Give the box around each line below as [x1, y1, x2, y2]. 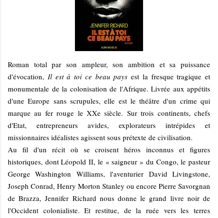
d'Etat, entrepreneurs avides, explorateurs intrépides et [8, 120, 210, 130]
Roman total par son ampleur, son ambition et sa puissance [8, 59, 210, 69]
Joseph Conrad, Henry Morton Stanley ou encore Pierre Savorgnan [8, 181, 210, 191]
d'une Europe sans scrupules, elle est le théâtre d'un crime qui [8, 95, 210, 106]
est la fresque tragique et [127, 71, 210, 81]
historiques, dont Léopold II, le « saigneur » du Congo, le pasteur [8, 156, 210, 166]
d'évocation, [8, 71, 48, 81]
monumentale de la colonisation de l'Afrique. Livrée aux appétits [8, 83, 210, 93]
